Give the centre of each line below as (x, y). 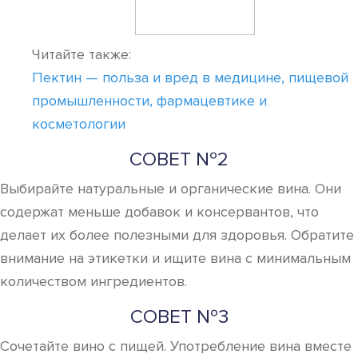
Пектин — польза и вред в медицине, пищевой (190, 78)
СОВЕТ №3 (179, 317)
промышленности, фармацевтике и (149, 101)
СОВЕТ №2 (179, 159)
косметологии (79, 124)
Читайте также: (82, 54)
